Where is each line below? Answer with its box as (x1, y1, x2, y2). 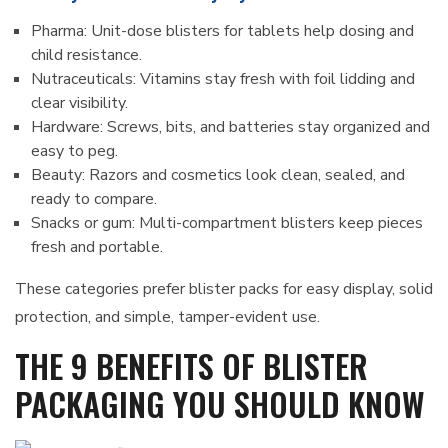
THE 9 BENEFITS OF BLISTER (15, 342, 368, 389)
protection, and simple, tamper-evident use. (15, 306, 320, 328)
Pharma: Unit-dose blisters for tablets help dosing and (31, 20, 414, 42)
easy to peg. (31, 140, 118, 162)
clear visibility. (31, 92, 128, 114)
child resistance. (31, 44, 142, 66)
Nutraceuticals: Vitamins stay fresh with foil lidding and (31, 68, 415, 90)
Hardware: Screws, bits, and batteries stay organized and (31, 116, 430, 138)
